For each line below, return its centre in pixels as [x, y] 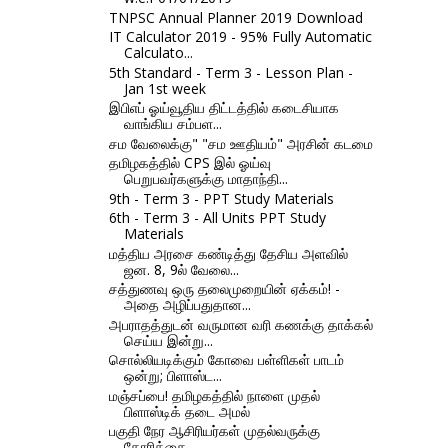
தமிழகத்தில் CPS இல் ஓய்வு [189, 163]
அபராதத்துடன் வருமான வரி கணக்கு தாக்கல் [240, 324]
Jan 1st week [164, 88]
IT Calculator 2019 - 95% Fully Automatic [240, 37]
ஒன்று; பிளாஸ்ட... [172, 376]
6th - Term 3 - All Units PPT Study [217, 218]
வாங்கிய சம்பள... [172, 124]
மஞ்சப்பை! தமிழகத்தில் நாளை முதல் [214, 395]
